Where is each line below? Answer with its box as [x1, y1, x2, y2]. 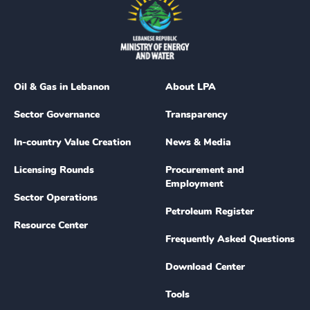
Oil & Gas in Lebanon [14, 80, 109, 93]
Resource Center [14, 219, 88, 232]
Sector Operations [14, 191, 98, 204]
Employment [165, 177, 224, 190]
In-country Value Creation [14, 136, 131, 149]
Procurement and [165, 163, 244, 176]
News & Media [165, 136, 231, 149]
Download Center [165, 260, 245, 273]
